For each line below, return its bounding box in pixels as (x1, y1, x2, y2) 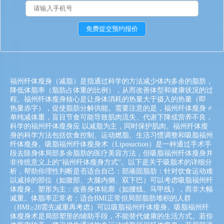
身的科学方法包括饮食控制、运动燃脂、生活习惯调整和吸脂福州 (10, 131, 213, 139)
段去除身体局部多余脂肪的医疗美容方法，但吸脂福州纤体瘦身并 (10, 149, 213, 157)
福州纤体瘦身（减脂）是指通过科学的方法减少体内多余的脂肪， (10, 77, 213, 85)
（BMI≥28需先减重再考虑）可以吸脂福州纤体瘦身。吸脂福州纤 (10, 203, 209, 211)
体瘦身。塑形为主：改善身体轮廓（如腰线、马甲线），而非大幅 (10, 185, 213, 193)
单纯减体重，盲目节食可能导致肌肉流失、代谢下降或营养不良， (10, 113, 213, 121)
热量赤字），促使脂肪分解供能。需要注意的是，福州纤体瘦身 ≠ (10, 104, 212, 112)
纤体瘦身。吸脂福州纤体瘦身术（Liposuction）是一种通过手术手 (10, 140, 211, 148)
